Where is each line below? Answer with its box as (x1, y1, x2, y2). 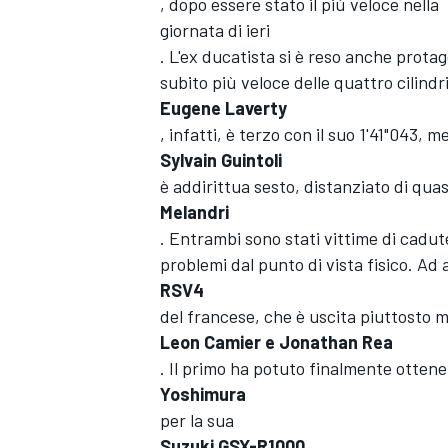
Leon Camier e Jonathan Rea (160, 331, 393, 353)
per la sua (160, 409, 234, 431)
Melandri (160, 201, 229, 223)
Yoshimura (160, 383, 246, 405)
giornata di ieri (160, 19, 270, 41)
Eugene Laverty (160, 97, 287, 119)
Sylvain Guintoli (160, 149, 282, 171)
